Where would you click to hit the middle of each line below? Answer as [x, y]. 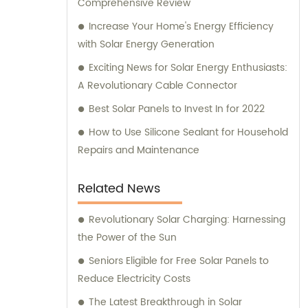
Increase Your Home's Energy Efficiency [181, 27]
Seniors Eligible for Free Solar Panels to [179, 261]
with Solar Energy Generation [146, 45]
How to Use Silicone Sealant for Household [188, 133]
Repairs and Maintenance [139, 151]
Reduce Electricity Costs [134, 279]
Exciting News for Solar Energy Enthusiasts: [188, 68]
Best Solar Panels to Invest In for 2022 [177, 109]
